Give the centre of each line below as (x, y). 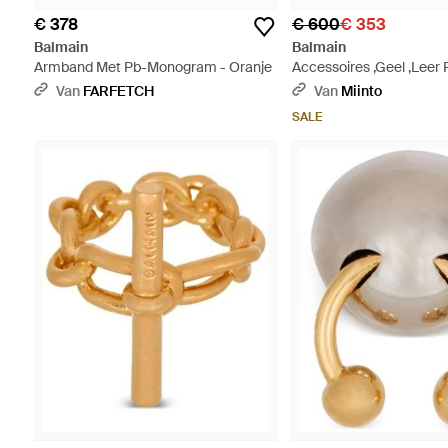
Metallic (317, 86)
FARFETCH (118, 90)
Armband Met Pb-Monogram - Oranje (152, 66)
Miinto (362, 90)
